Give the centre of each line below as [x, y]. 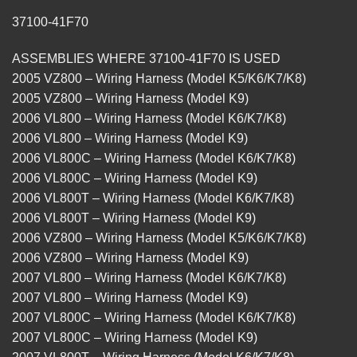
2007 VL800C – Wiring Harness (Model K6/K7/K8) [154, 318]
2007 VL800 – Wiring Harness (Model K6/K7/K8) [149, 278]
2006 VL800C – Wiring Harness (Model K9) [135, 178]
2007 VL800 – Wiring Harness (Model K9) [130, 298]
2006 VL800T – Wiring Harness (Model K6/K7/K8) [153, 198]
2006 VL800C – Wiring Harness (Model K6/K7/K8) [154, 159]
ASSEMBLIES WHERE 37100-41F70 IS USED [146, 59]
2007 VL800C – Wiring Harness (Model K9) [135, 338]
